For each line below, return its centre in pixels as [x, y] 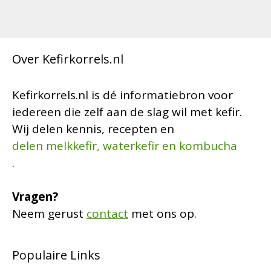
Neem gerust [49, 214]
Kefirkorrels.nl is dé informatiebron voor [122, 95]
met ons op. [162, 214]
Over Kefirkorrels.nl [68, 59]
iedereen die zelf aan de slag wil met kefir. [127, 112]
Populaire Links [56, 255]
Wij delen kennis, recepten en [93, 129]
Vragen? [35, 197]
